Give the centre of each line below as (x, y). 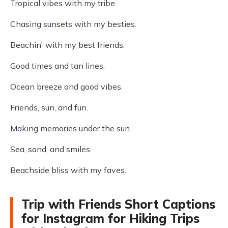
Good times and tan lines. (58, 66)
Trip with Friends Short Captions (118, 204)
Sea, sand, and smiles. (51, 149)
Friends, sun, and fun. (49, 107)
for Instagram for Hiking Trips (110, 218)
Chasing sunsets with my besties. (73, 24)
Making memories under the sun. (71, 128)
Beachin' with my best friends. (67, 45)
